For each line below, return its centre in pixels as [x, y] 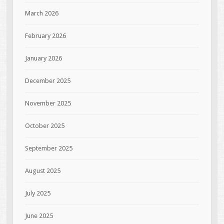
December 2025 [47, 80]
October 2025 [44, 125]
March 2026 [41, 13]
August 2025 [42, 170]
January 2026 [43, 58]
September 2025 [48, 148]
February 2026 [45, 35]
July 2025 [37, 193]
